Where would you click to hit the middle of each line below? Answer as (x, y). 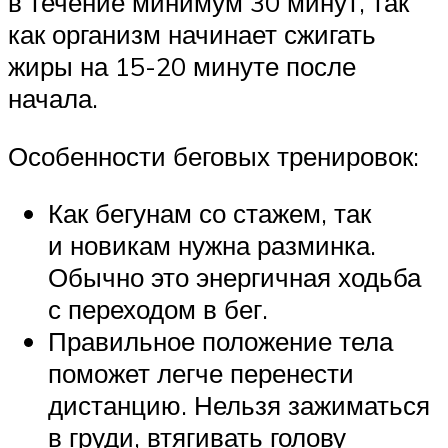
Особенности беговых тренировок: (213, 155)
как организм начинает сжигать (192, 34)
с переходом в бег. (158, 309)
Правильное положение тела (220, 341)
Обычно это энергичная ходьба (234, 277)
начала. (53, 98)
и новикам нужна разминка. (212, 245)
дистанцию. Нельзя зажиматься (239, 405)
